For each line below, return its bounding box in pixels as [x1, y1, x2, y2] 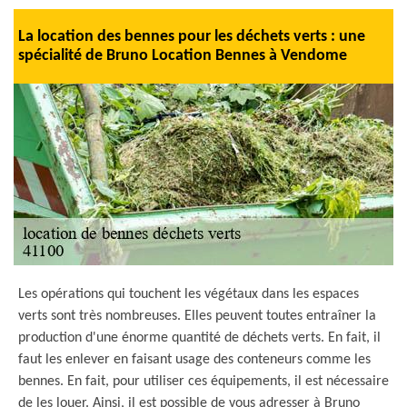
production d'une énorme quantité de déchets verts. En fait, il [18, 331, 381, 345]
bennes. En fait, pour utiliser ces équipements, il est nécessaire [18, 374, 389, 389]
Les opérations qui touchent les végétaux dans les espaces [18, 287, 359, 302]
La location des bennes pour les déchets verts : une [18, 28, 365, 45]
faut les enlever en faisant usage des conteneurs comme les [18, 352, 371, 367]
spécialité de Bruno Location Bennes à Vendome [18, 47, 347, 65]
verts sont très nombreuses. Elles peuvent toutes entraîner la [18, 309, 376, 323]
